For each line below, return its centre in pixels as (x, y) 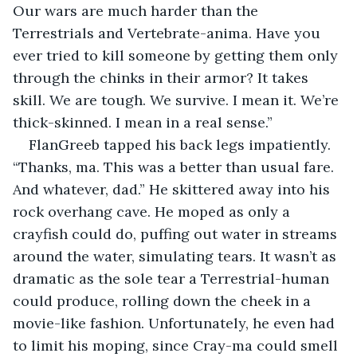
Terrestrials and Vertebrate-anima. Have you (169, 33)
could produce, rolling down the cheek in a (164, 300)
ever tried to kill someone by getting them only (177, 55)
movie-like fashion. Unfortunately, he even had (176, 323)
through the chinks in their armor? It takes (163, 77)
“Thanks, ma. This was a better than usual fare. (175, 167)
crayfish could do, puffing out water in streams (177, 233)
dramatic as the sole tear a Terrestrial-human (173, 278)
